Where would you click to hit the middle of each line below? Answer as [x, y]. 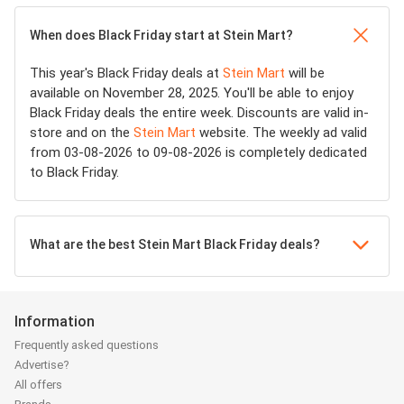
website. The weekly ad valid [281, 133]
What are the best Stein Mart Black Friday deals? [175, 244]
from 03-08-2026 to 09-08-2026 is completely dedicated [198, 152]
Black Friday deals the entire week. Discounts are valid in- [199, 113]
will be [305, 73]
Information [55, 321]
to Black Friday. [74, 172]
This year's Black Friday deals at [126, 73]
